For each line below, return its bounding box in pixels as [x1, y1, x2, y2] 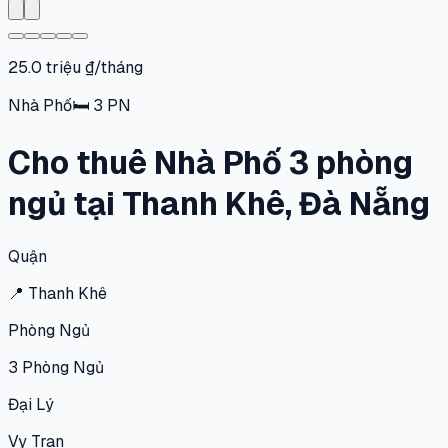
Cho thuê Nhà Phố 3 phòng [8, 142, 413, 184]
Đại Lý [8, 393, 54, 415]
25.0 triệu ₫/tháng [8, 57, 143, 78]
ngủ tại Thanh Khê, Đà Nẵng [8, 183, 430, 225]
